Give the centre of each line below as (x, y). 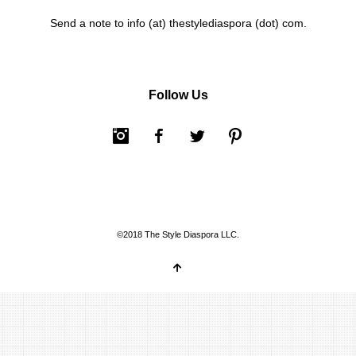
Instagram (162, 135)
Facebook (199, 135)
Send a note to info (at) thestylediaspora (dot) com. (178, 23)
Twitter (229, 135)
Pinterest (273, 135)
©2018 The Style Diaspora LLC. (178, 234)
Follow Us (178, 95)
